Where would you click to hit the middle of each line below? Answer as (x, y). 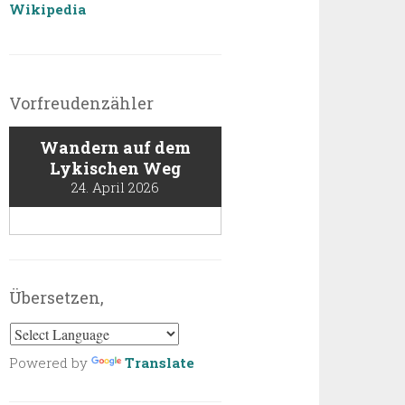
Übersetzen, (57, 298)
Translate (160, 363)
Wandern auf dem (115, 148)
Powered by (51, 363)
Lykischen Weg (115, 169)
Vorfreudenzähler (82, 104)
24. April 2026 (115, 188)
